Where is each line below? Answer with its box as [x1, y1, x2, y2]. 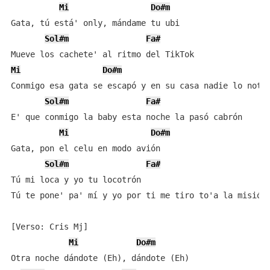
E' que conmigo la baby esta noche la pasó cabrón [10, 112, 242, 122]
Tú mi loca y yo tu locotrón [10, 175, 141, 184]
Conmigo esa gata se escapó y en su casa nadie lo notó [10, 81, 266, 90]
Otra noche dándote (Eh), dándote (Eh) [10, 253, 189, 263]
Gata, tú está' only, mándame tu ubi [10, 18, 180, 28]
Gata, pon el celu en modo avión [10, 143, 160, 153]
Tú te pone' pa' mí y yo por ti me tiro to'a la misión [10, 190, 266, 200]
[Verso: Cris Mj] [10, 222, 88, 231]
